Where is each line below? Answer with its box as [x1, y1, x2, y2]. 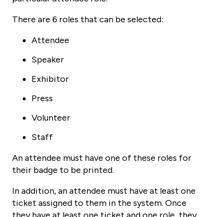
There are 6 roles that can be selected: [12, 14, 163, 25]
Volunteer [31, 112, 70, 124]
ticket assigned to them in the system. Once [12, 198, 186, 209]
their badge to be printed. [12, 165, 114, 176]
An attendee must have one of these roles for [12, 153, 191, 164]
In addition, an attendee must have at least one [12, 186, 196, 197]
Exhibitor [31, 74, 69, 85]
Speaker [31, 54, 64, 65]
